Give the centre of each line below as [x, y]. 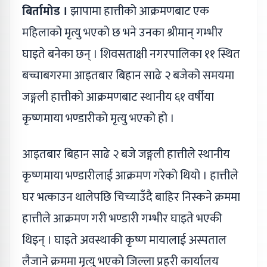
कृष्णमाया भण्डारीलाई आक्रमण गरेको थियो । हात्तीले [130, 176]
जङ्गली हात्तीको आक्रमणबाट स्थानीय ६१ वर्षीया [118, 97]
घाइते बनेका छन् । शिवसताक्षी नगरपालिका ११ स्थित [131, 54]
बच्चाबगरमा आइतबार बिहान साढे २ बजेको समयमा [128, 75]
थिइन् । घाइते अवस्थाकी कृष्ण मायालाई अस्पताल [124, 240]
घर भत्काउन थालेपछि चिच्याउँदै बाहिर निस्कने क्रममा [131, 197]
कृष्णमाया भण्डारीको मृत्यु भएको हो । [98, 118]
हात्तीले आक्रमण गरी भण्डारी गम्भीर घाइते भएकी [122, 218]
